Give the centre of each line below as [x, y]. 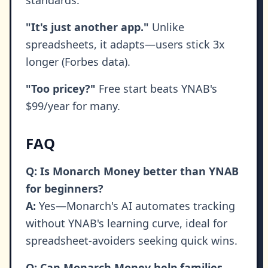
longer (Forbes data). [78, 62]
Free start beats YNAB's [156, 89]
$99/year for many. [73, 106]
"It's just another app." [87, 27]
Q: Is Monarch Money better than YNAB [132, 171]
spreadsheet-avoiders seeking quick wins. [132, 241]
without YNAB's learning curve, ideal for [127, 223]
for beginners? [65, 189]
